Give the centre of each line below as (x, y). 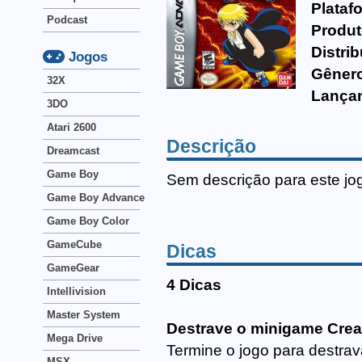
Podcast (67, 20)
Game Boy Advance (96, 198)
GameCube (74, 244)
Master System (84, 315)
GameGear (73, 268)
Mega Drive (75, 338)
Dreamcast (73, 151)
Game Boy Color (88, 221)
